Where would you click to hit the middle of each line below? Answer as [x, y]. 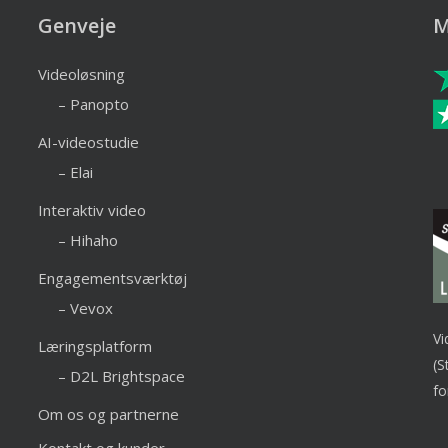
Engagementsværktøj [112, 278]
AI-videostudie [88, 142]
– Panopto [93, 104]
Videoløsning [81, 74]
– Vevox [85, 308]
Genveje [76, 25]
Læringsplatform [94, 346]
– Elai [75, 172]
